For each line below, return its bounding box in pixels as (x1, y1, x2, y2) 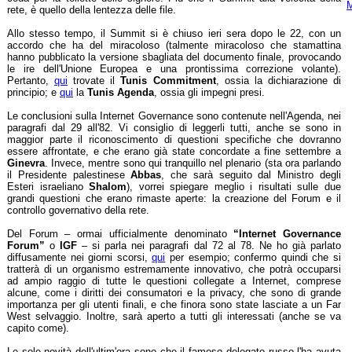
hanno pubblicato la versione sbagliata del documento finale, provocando (7, 51, 341, 63)
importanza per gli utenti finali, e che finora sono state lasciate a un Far (7, 299, 341, 310)
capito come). (7, 322, 69, 334)
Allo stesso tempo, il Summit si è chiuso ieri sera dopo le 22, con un (7, 27, 341, 39)
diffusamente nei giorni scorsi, (7, 251, 152, 263)
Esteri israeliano (7, 181, 90, 192)
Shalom (89, 181, 127, 192)
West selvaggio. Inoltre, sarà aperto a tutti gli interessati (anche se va (7, 310, 341, 322)
